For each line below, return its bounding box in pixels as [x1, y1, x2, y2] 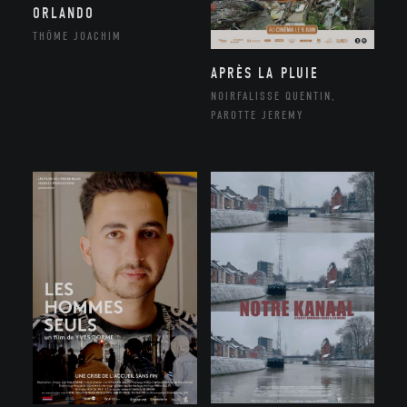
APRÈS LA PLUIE [210, 65, 319, 83]
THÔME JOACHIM [32, 29, 123, 44]
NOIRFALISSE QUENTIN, [210, 89, 336, 104]
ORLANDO [32, 5, 94, 23]
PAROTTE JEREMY [210, 108, 303, 123]
